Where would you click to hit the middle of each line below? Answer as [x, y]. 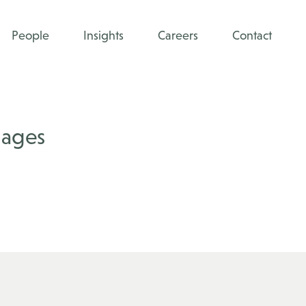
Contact [252, 35]
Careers [178, 35]
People [30, 35]
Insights [103, 35]
